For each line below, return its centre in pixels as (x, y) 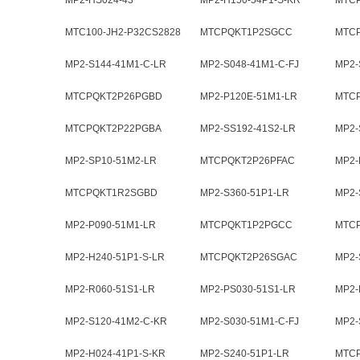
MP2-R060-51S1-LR (110, 289)
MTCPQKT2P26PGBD (114, 96)
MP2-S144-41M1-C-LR (116, 64)
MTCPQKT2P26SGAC (249, 257)
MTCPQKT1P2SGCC (246, 32)
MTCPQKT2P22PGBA (113, 129)
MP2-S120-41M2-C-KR (116, 321)
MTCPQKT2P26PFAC (247, 161)
